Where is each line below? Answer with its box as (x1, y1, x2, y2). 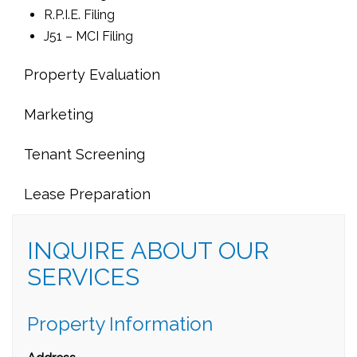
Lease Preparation (24, 186, 151, 202)
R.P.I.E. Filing (44, 7, 115, 22)
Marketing (24, 106, 93, 123)
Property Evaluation (24, 66, 160, 83)
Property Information (27, 312, 213, 335)
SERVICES (27, 263, 139, 291)
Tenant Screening (24, 146, 145, 163)
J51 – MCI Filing (44, 29, 133, 44)
